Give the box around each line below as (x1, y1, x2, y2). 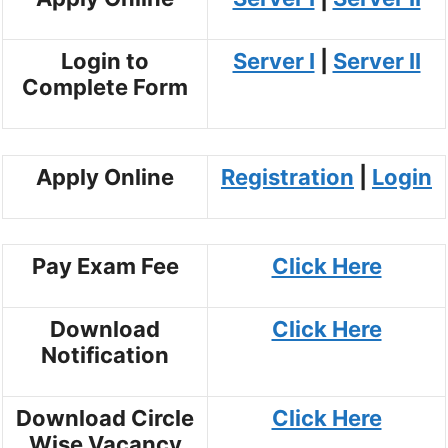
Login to (61, 48, 149, 75)
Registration (221, 163, 354, 190)
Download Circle (16, 405, 194, 432)
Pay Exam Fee (31, 253, 179, 280)
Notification (41, 342, 169, 369)
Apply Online (36, 163, 174, 190)
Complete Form (22, 74, 188, 101)
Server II (332, 48, 421, 75)
